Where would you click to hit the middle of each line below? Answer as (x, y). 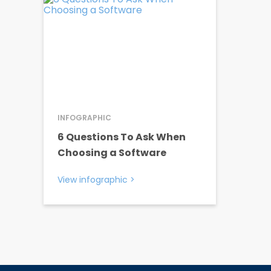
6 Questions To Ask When (122, 137)
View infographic (93, 180)
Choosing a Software (112, 153)
